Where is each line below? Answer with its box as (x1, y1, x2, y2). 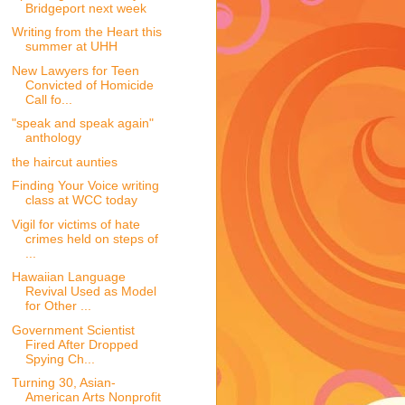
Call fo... (24, 91, 72, 107)
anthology (24, 130, 81, 146)
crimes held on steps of (24, 231, 158, 246)
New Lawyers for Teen (11, 62, 139, 78)
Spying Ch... (24, 351, 95, 366)
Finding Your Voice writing (11, 178, 159, 193)
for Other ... (24, 298, 91, 314)
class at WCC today (24, 193, 137, 208)
